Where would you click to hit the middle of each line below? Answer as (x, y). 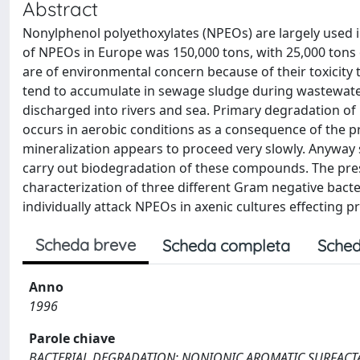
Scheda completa (226, 245)
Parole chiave (72, 338)
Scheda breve (86, 245)
